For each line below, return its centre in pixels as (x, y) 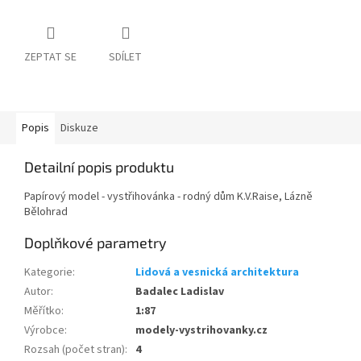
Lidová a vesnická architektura (217, 273)
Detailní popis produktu (99, 167)
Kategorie (48, 273)
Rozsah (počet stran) (75, 350)
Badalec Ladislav (180, 292)
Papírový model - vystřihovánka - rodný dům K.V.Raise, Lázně (168, 197)
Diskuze (79, 129)
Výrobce (44, 331)
